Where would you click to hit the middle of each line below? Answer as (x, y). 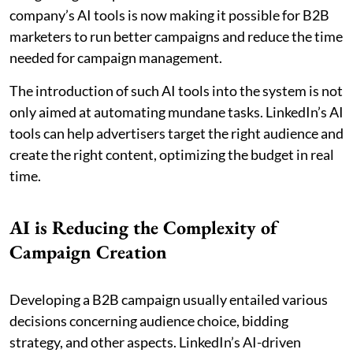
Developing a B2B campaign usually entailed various (169, 299)
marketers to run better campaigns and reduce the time (176, 36)
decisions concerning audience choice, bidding (149, 320)
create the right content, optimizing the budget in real (172, 154)
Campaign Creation (88, 251)
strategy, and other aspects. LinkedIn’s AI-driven (155, 342)
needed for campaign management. (116, 57)
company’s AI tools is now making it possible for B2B (169, 15)
